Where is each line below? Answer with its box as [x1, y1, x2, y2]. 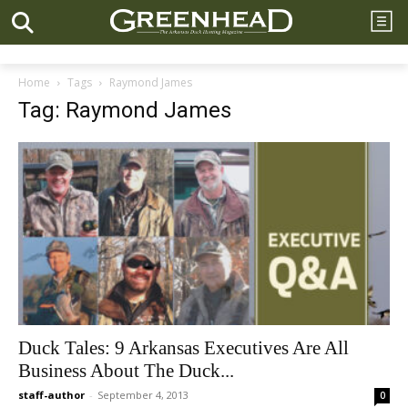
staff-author [18, 388, 85, 403]
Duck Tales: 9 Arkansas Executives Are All [18, 337, 349, 360]
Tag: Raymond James [18, 97, 231, 123]
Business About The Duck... [18, 360, 234, 382]
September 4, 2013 [97, 388, 189, 403]
